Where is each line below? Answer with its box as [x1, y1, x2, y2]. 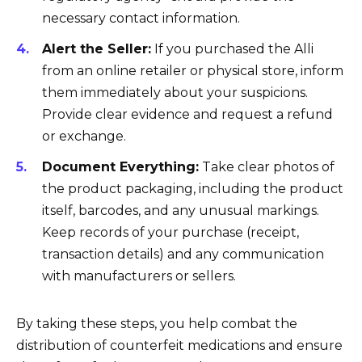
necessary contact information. [42, 10, 240, 26]
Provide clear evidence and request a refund [42, 106, 333, 122]
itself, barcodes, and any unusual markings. [42, 203, 319, 219]
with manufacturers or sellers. [42, 268, 236, 284]
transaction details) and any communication [42, 246, 324, 263]
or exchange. [42, 128, 126, 144]
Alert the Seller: [42, 40, 151, 57]
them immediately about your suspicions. [42, 84, 308, 100]
